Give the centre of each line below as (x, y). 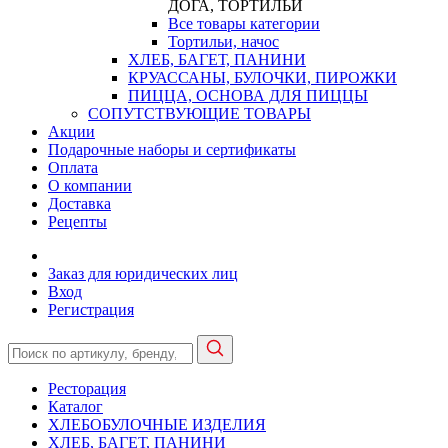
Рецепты (77, 221)
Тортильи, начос (223, 41)
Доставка (79, 203)
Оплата (73, 167)
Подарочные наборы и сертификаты (172, 149)
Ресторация (87, 388)
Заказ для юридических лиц (143, 273)
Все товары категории (244, 23)
